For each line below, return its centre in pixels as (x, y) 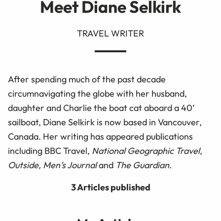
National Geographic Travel (146, 150)
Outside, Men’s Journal (52, 165)
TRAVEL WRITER (110, 33)
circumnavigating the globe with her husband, (97, 93)
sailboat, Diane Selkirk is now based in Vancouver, (105, 122)
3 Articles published (110, 187)
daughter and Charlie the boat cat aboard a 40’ (101, 108)
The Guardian (142, 165)
